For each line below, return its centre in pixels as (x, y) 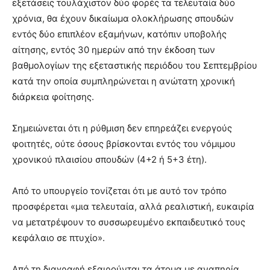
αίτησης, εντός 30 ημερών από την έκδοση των (114, 49)
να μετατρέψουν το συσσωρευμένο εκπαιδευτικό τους (129, 222)
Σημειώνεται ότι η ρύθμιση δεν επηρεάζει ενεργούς (122, 128)
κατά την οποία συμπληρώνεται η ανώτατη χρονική (124, 81)
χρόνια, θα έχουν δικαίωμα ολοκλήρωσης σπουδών (123, 18)
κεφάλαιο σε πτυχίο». (58, 237)
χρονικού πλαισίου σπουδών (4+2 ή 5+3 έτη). (109, 159)
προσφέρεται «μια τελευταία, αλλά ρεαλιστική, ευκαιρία (133, 206)
